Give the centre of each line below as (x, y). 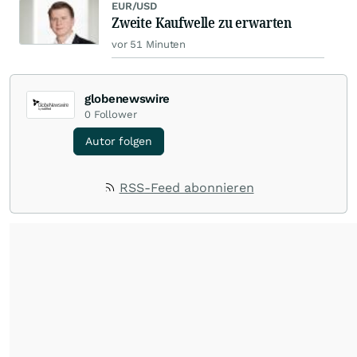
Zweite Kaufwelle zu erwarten (202, 23)
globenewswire (127, 99)
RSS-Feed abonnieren (186, 188)
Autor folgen (119, 141)
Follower (115, 115)
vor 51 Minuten (149, 45)
